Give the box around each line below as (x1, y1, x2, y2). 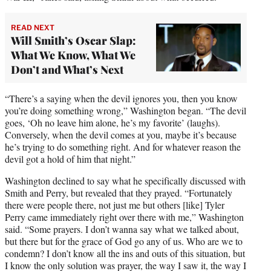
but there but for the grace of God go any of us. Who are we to (5, 234, 243, 247)
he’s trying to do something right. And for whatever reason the (5, 140, 241, 153)
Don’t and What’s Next (11, 62, 123, 77)
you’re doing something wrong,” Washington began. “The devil (5, 103, 246, 117)
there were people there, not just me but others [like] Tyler (5, 198, 224, 211)
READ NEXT (11, 22, 54, 32)
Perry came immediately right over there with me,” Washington (5, 210, 244, 223)
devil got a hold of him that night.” (5, 152, 135, 165)
